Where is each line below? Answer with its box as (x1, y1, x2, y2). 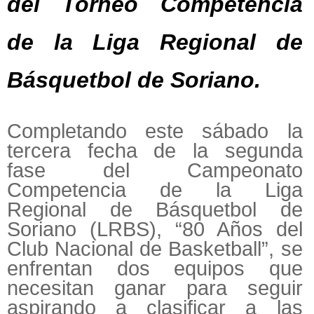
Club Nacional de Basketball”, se (7, 238, 303, 261)
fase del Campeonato (7, 159, 303, 182)
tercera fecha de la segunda (7, 139, 303, 163)
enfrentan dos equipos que (7, 257, 303, 280)
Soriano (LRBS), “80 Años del (7, 218, 303, 241)
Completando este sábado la (7, 120, 303, 143)
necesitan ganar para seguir (7, 277, 303, 300)
